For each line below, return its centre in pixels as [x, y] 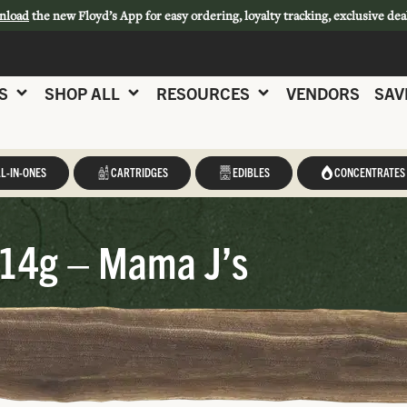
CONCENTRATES [369, 172]
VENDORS [323, 93]
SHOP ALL [82, 93]
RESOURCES [203, 93]
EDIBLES [251, 172]
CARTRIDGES [139, 172]
